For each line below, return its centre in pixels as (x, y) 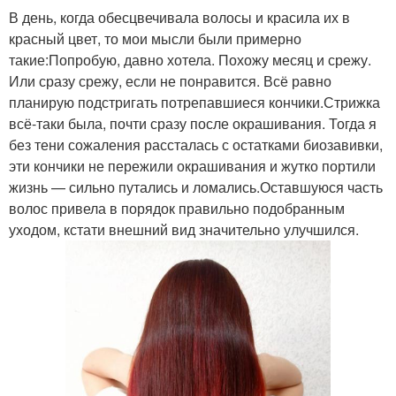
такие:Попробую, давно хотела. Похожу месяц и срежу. (190, 59)
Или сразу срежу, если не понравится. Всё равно (170, 80)
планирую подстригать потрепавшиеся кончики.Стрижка (194, 102)
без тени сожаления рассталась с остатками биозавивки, (196, 144)
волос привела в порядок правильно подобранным (177, 208)
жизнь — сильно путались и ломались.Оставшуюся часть (196, 187)
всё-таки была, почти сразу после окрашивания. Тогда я (193, 123)
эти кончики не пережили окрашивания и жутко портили (192, 165)
